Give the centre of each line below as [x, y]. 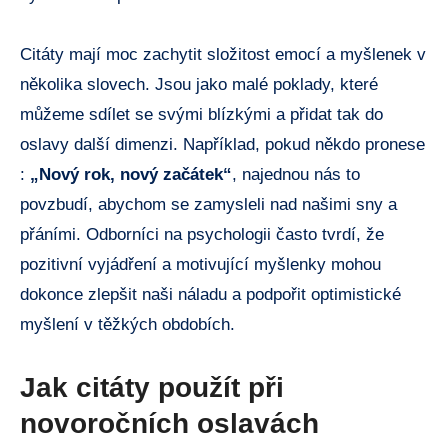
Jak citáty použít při [152, 388]
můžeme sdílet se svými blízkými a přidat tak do [201, 115]
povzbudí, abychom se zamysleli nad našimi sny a [208, 205]
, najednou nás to [296, 175]
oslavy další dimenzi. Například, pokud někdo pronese [222, 145]
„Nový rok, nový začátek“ [131, 175]
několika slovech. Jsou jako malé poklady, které [199, 85]
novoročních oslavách [169, 424]
